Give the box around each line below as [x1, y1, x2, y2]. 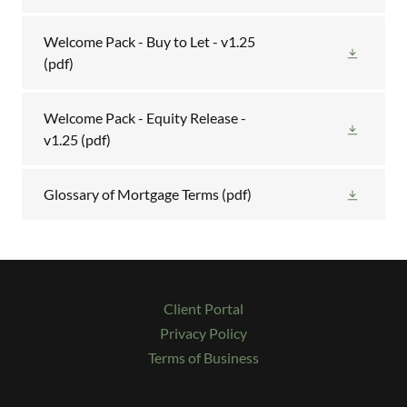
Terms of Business [148, 349, 259, 366]
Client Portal [164, 300, 243, 317]
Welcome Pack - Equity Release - [44, 109, 246, 126]
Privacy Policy [160, 324, 247, 342]
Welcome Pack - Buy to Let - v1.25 [44, 33, 255, 50]
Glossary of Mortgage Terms [44, 185, 219, 203]
